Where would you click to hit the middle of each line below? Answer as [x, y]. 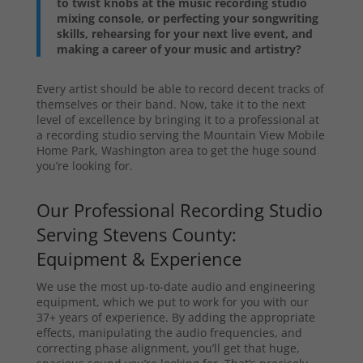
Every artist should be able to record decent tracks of [180, 89]
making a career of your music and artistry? [179, 49]
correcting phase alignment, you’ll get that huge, [168, 348]
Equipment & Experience [139, 259]
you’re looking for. [84, 166]
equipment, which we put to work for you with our [172, 302]
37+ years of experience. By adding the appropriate [175, 318]
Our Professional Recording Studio [179, 210]
